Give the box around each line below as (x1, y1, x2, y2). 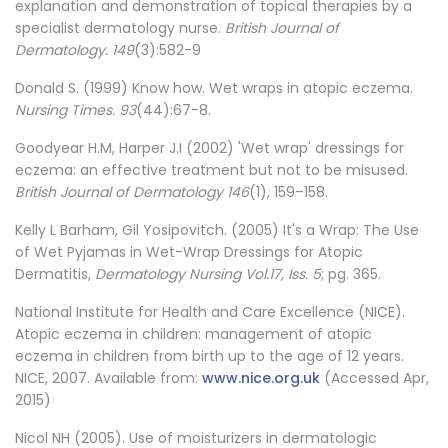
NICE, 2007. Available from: (15, 367, 198, 388)
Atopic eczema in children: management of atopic (15, 323, 372, 344)
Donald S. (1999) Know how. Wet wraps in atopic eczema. (15, 77, 413, 98)
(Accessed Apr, (320, 367, 429, 388)
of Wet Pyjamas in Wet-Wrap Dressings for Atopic (15, 241, 363, 262)
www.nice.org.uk (198, 367, 320, 388)
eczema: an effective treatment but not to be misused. (15, 159, 408, 180)
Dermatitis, (15, 263, 95, 284)
